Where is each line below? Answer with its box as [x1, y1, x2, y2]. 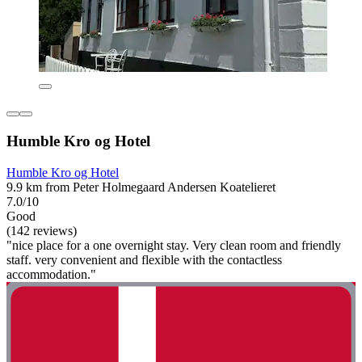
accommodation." [6, 267, 96, 281]
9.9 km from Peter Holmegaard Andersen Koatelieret [6, 179, 276, 194]
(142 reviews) [6, 223, 77, 238]
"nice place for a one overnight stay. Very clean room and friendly [6, 238, 341, 252]
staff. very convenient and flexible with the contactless [6, 252, 282, 267]
